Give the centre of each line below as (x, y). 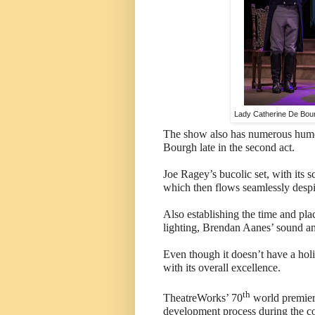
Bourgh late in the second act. (229, 147)
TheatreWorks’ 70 (203, 298)
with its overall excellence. (222, 267)
